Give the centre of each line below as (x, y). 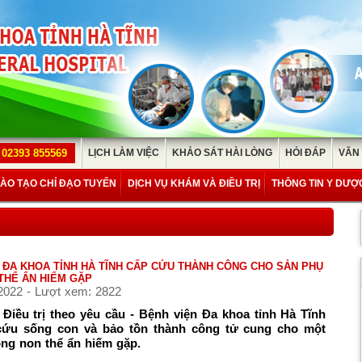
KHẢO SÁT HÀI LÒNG (222, 153)
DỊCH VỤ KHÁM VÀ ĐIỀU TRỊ (194, 183)
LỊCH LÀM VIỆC (124, 153)
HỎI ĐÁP (305, 153)
